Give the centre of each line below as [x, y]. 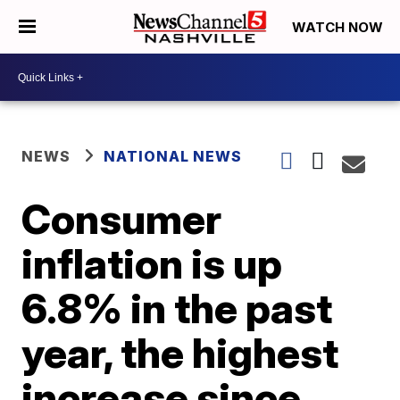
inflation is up [152, 263]
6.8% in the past [177, 308]
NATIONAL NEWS [173, 156]
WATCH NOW [339, 28]
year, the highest [180, 353]
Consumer [122, 219]
